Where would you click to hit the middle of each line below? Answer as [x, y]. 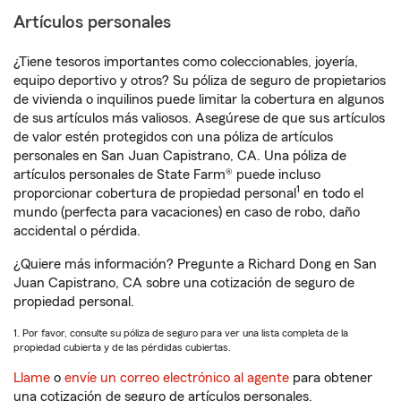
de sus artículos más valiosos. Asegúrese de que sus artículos [199, 119]
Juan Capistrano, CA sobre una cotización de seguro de [184, 283]
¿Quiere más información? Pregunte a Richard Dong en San [195, 264]
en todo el [332, 194]
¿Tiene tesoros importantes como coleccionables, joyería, [186, 62]
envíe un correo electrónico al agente [177, 378]
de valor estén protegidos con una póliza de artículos [173, 137]
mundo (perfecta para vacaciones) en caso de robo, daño [187, 213]
